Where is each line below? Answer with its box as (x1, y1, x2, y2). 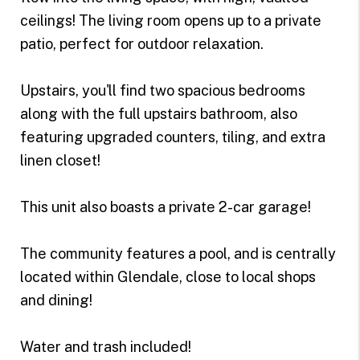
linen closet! (19, 151, 100, 169)
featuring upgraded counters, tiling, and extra (19, 128, 325, 145)
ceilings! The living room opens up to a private (19, 11, 321, 29)
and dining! (19, 291, 92, 309)
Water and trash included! (19, 337, 191, 355)
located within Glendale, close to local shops (19, 268, 316, 285)
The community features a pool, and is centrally (19, 244, 336, 262)
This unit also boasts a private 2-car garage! (19, 198, 311, 215)
